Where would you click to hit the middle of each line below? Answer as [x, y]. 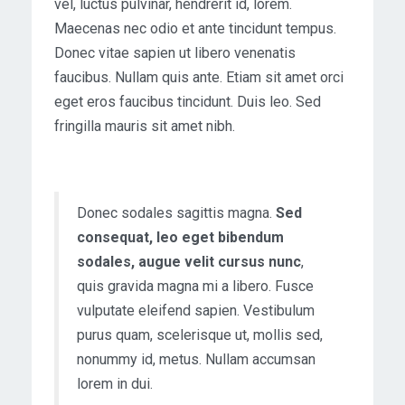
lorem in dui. [115, 384]
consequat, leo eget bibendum [180, 238]
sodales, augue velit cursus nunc [189, 262]
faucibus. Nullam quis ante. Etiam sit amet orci [199, 78]
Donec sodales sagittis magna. [176, 213]
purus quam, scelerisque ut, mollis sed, [200, 335]
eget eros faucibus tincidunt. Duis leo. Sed [188, 102]
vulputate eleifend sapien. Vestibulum [196, 311]
